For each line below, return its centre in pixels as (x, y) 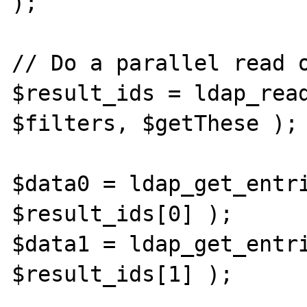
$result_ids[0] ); (123, 214)
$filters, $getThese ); (155, 123)
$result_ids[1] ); (123, 274)
